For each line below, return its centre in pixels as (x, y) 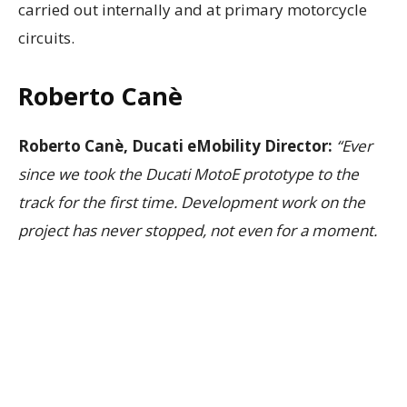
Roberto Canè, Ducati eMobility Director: (175, 146)
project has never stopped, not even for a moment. (199, 231)
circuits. (46, 38)
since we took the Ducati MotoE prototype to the (189, 174)
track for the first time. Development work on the (192, 203)
